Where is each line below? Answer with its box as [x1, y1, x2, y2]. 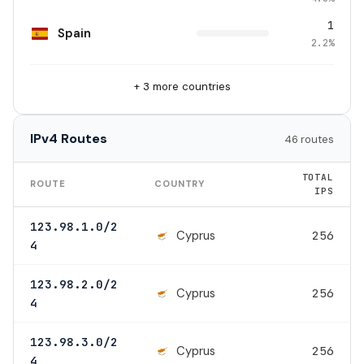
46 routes [284, 132, 334, 146]
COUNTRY [154, 177, 206, 189]
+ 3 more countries [133, 80, 231, 94]
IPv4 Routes [30, 129, 107, 147]
